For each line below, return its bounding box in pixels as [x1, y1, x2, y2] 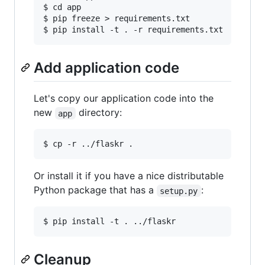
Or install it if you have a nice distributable [34, 170, 224, 182]
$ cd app [43, 2, 81, 12]
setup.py [160, 186, 198, 196]
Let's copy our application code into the [34, 92, 214, 105]
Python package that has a [34, 184, 157, 196]
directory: [75, 106, 122, 119]
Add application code [34, 59, 179, 77]
